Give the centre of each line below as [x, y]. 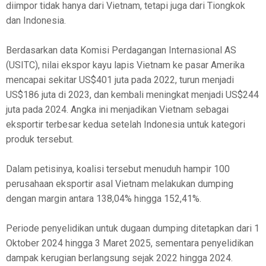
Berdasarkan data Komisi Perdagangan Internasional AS [121, 50]
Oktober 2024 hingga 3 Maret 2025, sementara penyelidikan [130, 243]
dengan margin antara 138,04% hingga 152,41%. [104, 199]
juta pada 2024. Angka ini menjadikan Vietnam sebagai [117, 110]
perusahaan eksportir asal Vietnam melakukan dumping [120, 184]
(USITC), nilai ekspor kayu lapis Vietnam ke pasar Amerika [125, 65]
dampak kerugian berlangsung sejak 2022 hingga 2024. [119, 258]
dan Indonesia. [36, 21]
